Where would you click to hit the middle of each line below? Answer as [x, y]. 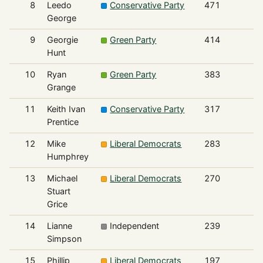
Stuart [58, 191]
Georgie [62, 40]
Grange [61, 87]
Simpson [64, 239]
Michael [62, 178]
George [61, 18]
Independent [135, 226]
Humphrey [68, 157]
